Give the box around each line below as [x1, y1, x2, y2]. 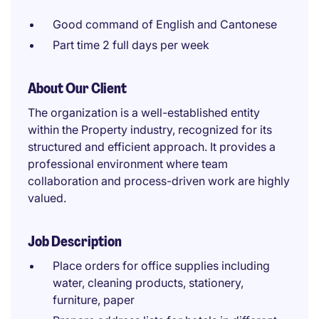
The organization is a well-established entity [28, 105, 260, 120]
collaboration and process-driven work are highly [28, 174, 290, 188]
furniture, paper [53, 293, 135, 307]
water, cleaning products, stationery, [53, 276, 244, 290]
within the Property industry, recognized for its [28, 122, 272, 137]
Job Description [28, 232, 122, 251]
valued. [28, 191, 66, 205]
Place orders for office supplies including [53, 258, 270, 273]
